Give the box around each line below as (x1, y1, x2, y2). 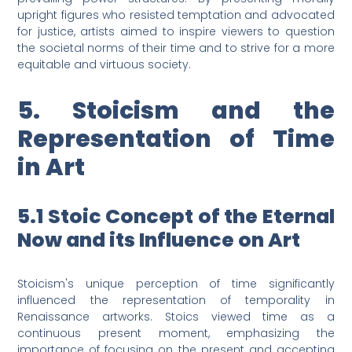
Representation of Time (17, 123, 335, 156)
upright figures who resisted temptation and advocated (17, 7, 335, 24)
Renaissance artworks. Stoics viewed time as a (17, 309, 335, 325)
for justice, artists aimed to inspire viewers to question (17, 24, 335, 40)
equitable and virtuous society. (17, 57, 192, 73)
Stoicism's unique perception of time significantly (17, 276, 335, 292)
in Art (17, 151, 86, 185)
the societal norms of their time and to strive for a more (17, 40, 335, 57)
